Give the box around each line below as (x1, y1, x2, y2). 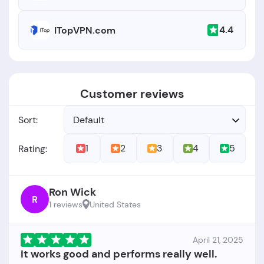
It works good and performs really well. (21, 247, 217, 262)
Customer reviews (80, 86, 184, 102)
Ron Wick (49, 185, 96, 200)
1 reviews (49, 199, 82, 210)
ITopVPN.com (54, 24, 115, 37)
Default (73, 113, 105, 126)
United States (90, 199, 141, 210)
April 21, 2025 (193, 235, 243, 246)
